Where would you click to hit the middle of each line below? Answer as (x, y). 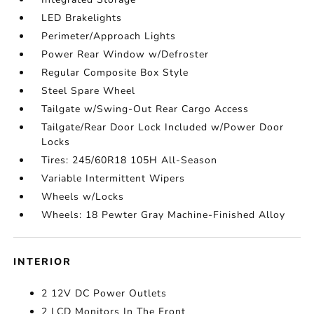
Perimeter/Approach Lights (109, 36)
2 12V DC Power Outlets (104, 293)
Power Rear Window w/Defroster (125, 54)
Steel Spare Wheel (89, 91)
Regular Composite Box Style (115, 73)
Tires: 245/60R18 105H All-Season (130, 160)
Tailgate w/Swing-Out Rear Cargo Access (145, 109)
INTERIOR (43, 262)
